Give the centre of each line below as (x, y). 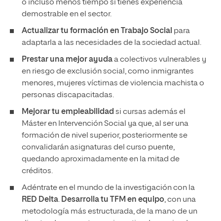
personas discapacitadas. (68, 95)
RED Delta (40, 200)
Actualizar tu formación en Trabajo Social (97, 31)
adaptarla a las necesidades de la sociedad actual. (111, 43)
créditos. (37, 171)
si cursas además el (150, 112)
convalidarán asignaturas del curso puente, (98, 147)
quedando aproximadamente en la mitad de (101, 159)
